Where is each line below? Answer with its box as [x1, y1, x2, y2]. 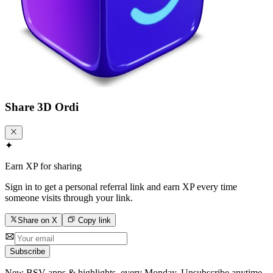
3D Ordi [37, 101, 79, 114]
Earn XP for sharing [5, 160, 82, 171]
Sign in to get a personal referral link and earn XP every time [5, 181, 237, 192]
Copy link [75, 215, 111, 225]
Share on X [18, 215, 58, 225]
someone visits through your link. [5, 192, 133, 203]
